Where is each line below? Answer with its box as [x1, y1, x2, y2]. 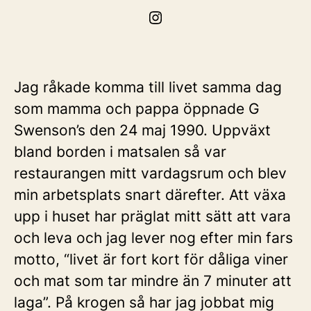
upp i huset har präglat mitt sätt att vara [14, 208, 291, 225]
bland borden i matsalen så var [14, 143, 226, 160]
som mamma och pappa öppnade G [14, 100, 260, 117]
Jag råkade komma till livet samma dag [14, 78, 282, 96]
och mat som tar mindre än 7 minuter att [14, 272, 292, 289]
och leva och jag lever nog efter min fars [14, 229, 293, 246]
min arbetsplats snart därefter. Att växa [14, 186, 286, 203]
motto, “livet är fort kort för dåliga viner [14, 251, 288, 268]
